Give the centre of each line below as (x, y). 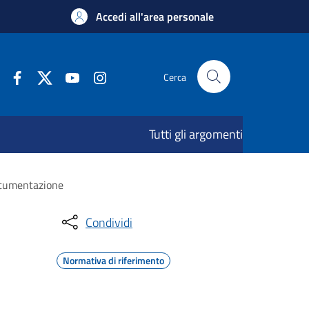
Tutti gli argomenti (196, 134)
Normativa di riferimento (113, 260)
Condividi (109, 222)
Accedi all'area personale (155, 17)
